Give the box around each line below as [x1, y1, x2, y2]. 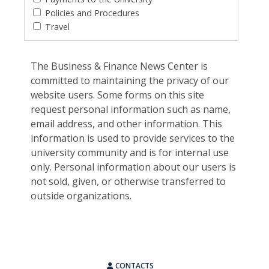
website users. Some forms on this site [31, 88, 205, 101]
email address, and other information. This [31, 116, 223, 130]
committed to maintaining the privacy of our [31, 73, 229, 87]
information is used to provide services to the [31, 131, 235, 145]
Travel [45, 20, 70, 32]
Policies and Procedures [45, 7, 139, 19]
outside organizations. [31, 189, 132, 202]
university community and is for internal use [31, 145, 229, 159]
